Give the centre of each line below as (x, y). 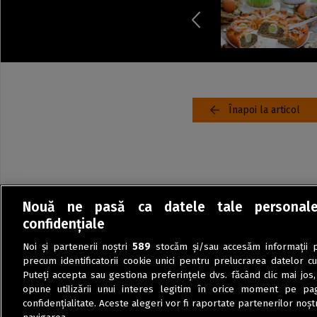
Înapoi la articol (264, 110)
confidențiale (64, 224)
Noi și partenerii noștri (78, 247)
